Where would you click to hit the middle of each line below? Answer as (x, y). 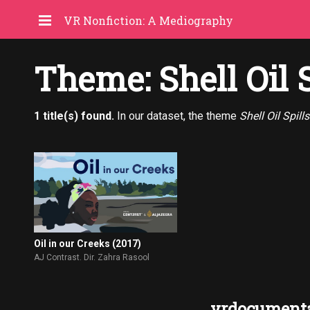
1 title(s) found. (74, 116)
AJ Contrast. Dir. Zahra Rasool (92, 258)
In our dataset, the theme (177, 116)
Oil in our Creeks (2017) (88, 244)
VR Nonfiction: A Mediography (148, 20)
